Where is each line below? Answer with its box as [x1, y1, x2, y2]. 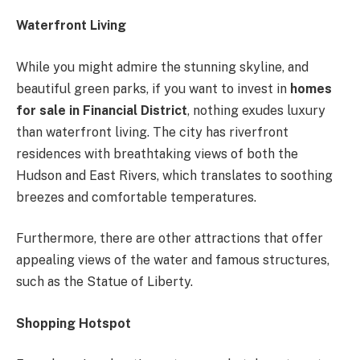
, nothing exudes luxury [187, 102, 325, 118]
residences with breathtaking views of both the [16, 145, 298, 162]
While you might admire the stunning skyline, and [16, 59, 309, 75]
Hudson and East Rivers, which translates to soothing [16, 167, 333, 183]
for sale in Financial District [16, 102, 187, 118]
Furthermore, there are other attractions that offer [16, 231, 323, 247]
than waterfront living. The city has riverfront [16, 124, 288, 140]
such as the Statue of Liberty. [16, 274, 196, 290]
